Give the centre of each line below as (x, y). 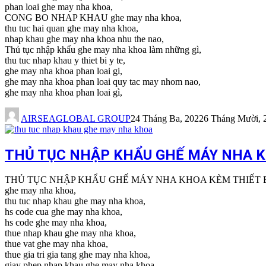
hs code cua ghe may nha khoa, (64, 212)
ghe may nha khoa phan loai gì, (64, 92)
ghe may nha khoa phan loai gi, (64, 71)
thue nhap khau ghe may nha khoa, (70, 233)
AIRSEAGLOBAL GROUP (76, 118)
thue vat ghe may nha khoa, (56, 244)
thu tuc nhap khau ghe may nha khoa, (75, 201)
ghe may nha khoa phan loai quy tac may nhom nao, (103, 81)
